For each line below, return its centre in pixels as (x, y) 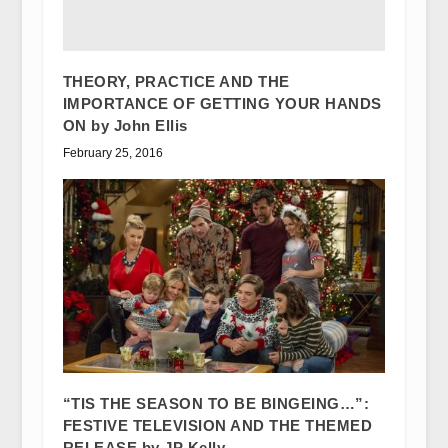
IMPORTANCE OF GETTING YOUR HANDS (222, 103)
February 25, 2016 (112, 152)
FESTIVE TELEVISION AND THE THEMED (217, 425)
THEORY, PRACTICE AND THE (176, 81)
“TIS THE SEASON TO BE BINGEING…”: (216, 403)
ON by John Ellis (125, 125)
